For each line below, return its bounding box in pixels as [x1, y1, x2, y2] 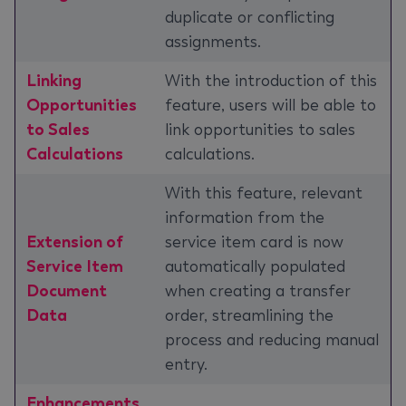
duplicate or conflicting [165, 7, 334, 27]
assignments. [165, 32, 261, 52]
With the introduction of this [165, 71, 377, 91]
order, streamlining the [165, 305, 333, 325]
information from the [165, 208, 324, 227]
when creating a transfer [165, 281, 351, 301]
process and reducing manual [165, 330, 379, 350]
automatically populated [165, 256, 345, 276]
